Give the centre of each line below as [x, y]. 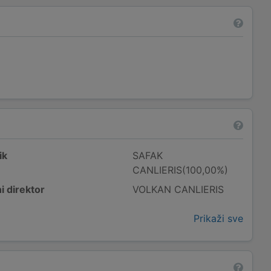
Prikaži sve [218, 218]
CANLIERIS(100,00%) [181, 170]
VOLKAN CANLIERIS [178, 189]
